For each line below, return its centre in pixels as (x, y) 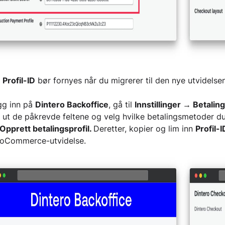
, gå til (121, 104)
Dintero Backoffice (72, 104)
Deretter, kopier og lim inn (144, 129)
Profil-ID (19, 80)
